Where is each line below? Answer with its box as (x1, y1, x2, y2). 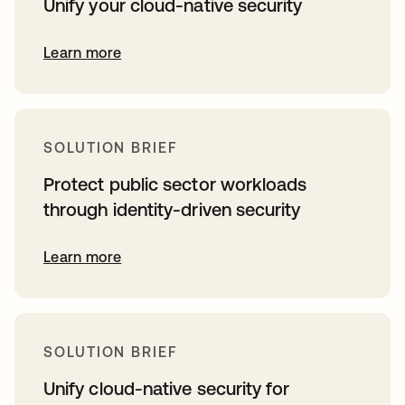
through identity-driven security (43, 199, 301, 221)
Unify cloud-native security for (43, 378, 290, 400)
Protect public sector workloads (43, 174, 307, 195)
